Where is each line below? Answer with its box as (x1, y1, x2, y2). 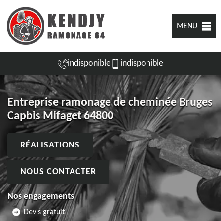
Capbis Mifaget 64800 (7, 110, 113, 122)
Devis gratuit (24, 208, 65, 216)
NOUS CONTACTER (20, 167, 96, 177)
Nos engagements (7, 191, 74, 201)
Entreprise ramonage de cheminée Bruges (7, 96, 213, 109)
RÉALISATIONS (20, 140, 80, 150)
